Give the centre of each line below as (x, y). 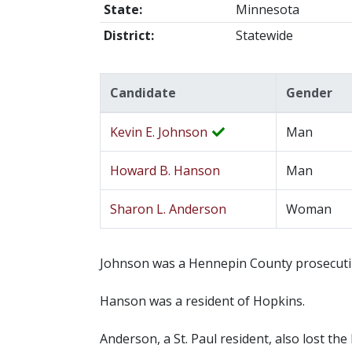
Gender (309, 93)
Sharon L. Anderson (168, 209)
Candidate (143, 93)
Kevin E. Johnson (160, 132)
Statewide (264, 36)
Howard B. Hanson (165, 171)
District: (128, 36)
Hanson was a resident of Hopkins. (202, 301)
